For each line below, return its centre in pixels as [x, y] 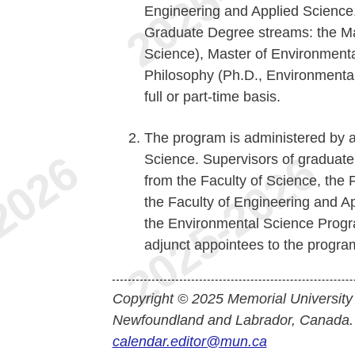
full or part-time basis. [212, 97]
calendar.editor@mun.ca [189, 342]
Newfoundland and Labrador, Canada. [233, 320]
